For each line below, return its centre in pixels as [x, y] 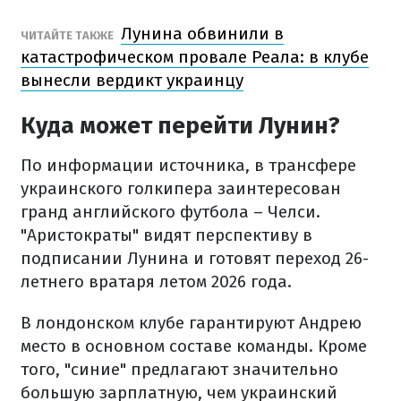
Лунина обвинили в [202, 34]
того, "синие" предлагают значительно [179, 369]
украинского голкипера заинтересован [181, 188]
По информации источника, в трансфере [188, 165]
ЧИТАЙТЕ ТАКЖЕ [68, 35]
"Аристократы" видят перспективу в [166, 235]
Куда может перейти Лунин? [180, 126]
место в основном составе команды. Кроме [194, 346]
